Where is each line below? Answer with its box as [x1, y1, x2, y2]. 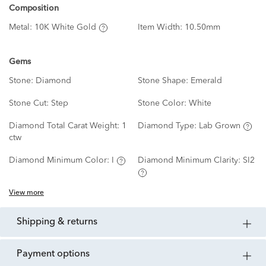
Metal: [9, 23, 34, 32]
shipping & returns [22, 217, 97, 227]
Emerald [190, 77, 222, 85]
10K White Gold [34, 23, 96, 32]
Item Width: [137, 23, 185, 32]
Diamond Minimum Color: [9, 156, 112, 165]
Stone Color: [137, 99, 189, 108]
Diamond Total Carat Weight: [9, 122, 122, 131]
